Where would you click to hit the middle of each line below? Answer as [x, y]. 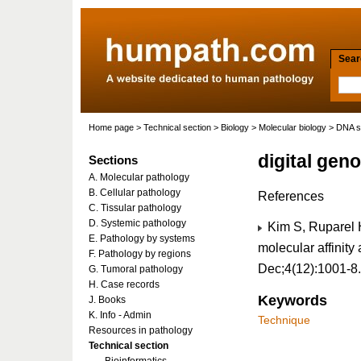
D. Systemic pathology [137, 223]
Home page [111, 127]
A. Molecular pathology [139, 177]
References [291, 196]
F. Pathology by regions [140, 254]
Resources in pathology [141, 330]
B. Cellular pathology [135, 193]
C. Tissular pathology [135, 208]
